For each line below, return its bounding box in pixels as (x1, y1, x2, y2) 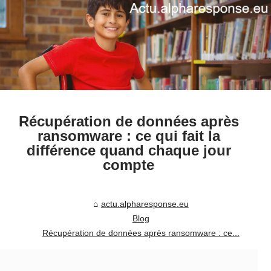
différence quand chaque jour (26, 142, 231, 159)
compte (103, 157, 155, 174)
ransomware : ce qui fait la (37, 128, 220, 145)
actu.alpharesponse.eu (100, 199, 189, 209)
